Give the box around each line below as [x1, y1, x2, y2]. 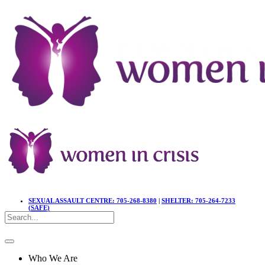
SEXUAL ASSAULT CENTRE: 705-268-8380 [28, 197, 157, 205]
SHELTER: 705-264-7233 [161, 197, 235, 205]
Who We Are [28, 253, 77, 264]
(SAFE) [28, 204, 50, 212]
